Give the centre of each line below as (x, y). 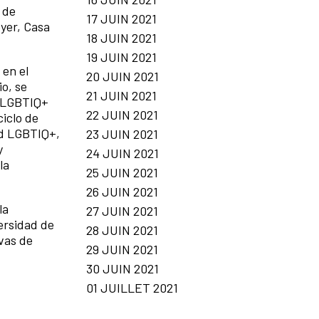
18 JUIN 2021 (121, 37)
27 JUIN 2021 (122, 210)
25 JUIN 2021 (122, 172)
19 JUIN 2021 (121, 57)
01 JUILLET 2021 (132, 287)
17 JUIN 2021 (121, 18)
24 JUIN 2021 (122, 153)
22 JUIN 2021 (122, 114)
